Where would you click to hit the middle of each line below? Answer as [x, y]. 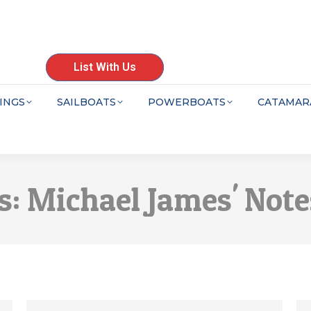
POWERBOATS [187, 102]
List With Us [105, 67]
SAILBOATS [86, 102]
